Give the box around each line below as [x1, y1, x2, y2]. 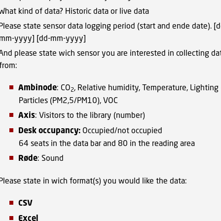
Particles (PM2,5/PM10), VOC [18, 95, 118, 105]
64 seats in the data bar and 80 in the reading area [18, 138, 195, 147]
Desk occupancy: [18, 125, 80, 135]
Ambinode [18, 82, 57, 92]
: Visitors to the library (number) [35, 110, 145, 119]
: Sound [37, 153, 64, 162]
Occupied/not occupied [80, 125, 162, 135]
